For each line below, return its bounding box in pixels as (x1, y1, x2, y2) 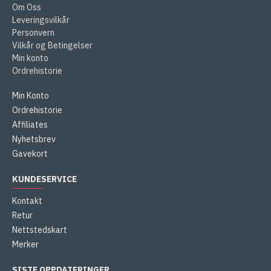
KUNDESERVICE (12, 174, 77, 185)
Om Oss (12, 2, 41, 13)
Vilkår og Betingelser (12, 40, 93, 51)
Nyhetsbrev (12, 134, 56, 145)
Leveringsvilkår (12, 15, 70, 26)
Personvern (12, 27, 54, 39)
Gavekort (12, 148, 48, 160)
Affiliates (12, 119, 48, 131)
